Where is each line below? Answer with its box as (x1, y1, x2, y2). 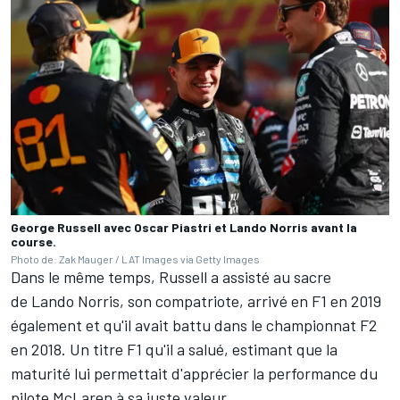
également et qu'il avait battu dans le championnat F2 (11, 314, 377, 335)
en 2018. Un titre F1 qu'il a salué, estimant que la (11, 338, 337, 359)
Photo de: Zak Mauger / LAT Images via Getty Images (11, 252, 260, 265)
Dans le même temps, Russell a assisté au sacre (11, 266, 331, 287)
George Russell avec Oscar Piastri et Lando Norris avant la (11, 219, 357, 235)
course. (11, 233, 56, 249)
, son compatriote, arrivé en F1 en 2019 (120, 290, 381, 311)
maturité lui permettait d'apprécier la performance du (11, 362, 378, 383)
